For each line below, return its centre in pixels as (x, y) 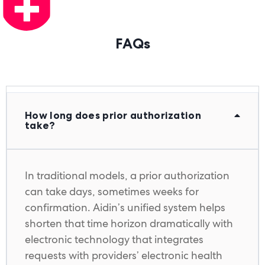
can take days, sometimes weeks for (112, 192)
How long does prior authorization (113, 116)
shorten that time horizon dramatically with (129, 224)
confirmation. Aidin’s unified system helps (125, 208)
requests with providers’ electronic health (124, 256)
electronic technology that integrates (114, 240)
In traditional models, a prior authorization (127, 176)
